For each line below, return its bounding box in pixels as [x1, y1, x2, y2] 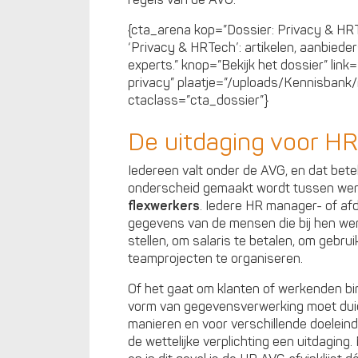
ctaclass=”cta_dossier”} [128, 93, 268, 109]
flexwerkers [128, 198, 200, 215]
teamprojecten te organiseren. [128, 251, 303, 268]
